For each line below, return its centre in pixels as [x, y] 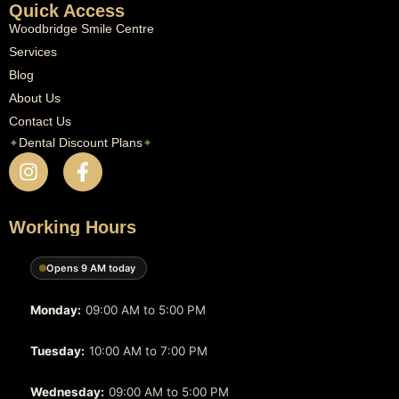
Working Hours [73, 228]
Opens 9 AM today [91, 269]
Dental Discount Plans [81, 143]
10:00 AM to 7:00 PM [148, 351]
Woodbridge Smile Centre [81, 29]
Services [33, 52]
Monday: [56, 310]
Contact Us [40, 122]
